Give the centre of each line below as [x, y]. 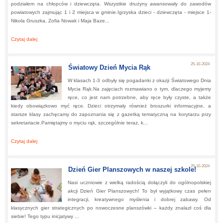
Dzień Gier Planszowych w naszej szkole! [132, 169]
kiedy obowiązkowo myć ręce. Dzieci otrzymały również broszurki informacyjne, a [111, 106]
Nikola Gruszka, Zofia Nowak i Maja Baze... [60, 21]
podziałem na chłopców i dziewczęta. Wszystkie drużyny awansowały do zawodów [111, 4]
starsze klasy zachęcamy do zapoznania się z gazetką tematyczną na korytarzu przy [111, 114]
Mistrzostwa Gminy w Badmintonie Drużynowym [108, 39]
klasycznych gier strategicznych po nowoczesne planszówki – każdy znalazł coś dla [111, 208]
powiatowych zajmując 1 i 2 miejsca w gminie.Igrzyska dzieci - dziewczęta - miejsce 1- [111, 12]
